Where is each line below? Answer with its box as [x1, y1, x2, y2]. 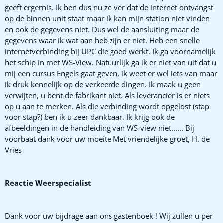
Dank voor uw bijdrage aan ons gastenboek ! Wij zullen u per [5, 210, 213, 221]
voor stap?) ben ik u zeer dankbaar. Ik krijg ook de [5, 111, 175, 122]
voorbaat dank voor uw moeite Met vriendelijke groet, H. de [5, 133, 210, 144]
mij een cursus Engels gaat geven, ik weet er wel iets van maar [5, 68, 217, 78]
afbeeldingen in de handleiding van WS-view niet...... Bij [5, 122, 194, 133]
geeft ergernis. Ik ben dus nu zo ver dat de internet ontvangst [5, 2, 213, 12]
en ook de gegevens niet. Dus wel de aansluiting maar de [5, 24, 199, 34]
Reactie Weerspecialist [5, 177, 91, 188]
